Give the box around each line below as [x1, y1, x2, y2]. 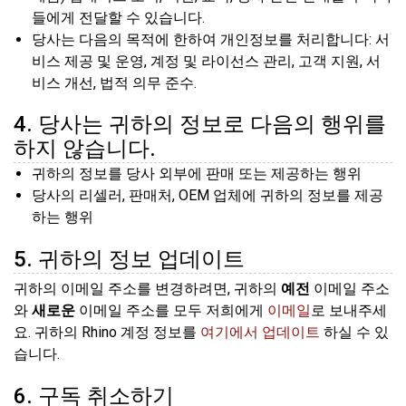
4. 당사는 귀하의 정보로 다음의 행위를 [14, 111, 386, 137]
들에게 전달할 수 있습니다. [32, 8, 205, 26]
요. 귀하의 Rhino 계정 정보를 [14, 324, 200, 342]
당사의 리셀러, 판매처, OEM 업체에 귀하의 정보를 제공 [32, 187, 383, 205]
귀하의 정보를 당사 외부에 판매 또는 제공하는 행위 [32, 165, 362, 183]
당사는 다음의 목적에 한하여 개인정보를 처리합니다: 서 [32, 30, 390, 48]
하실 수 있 [320, 324, 389, 342]
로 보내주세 [311, 302, 387, 320]
